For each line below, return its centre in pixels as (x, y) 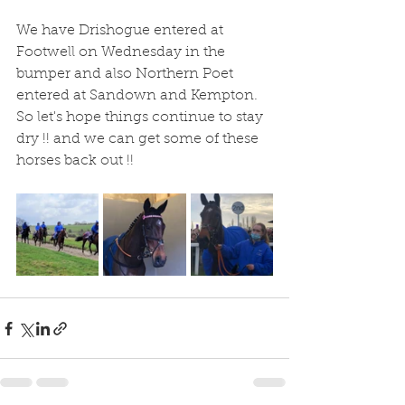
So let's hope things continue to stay (141, 118)
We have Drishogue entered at (122, 31)
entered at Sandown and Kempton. (141, 96)
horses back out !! (77, 161)
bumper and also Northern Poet (127, 74)
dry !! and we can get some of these (139, 139)
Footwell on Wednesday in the (122, 52)
